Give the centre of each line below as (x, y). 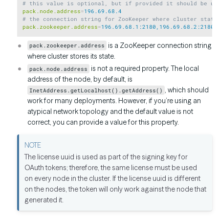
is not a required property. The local (144, 69)
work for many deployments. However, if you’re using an (114, 101)
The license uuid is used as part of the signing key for (106, 157)
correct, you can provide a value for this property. (103, 122)
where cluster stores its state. (71, 56)
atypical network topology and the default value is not (110, 112)
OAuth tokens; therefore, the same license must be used (111, 167)
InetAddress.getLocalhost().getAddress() (96, 90)
